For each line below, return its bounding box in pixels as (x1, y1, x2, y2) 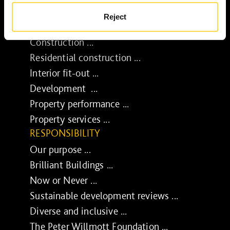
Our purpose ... (30, 143, 91, 156)
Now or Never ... (30, 174, 97, 187)
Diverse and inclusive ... (30, 205, 127, 218)
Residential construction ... (30, 51, 141, 64)
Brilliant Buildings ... (30, 159, 113, 171)
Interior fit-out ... (30, 67, 99, 80)
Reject (104, 12, 126, 21)
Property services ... (30, 113, 110, 126)
